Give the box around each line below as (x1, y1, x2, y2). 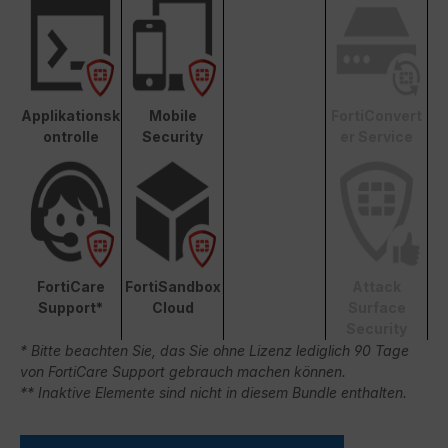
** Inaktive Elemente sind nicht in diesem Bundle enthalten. (20, 383, 407, 401)
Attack (352, 277, 401, 295)
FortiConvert (331, 106, 422, 124)
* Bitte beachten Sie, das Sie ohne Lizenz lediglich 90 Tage (20, 341, 409, 359)
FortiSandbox (124, 277, 221, 295)
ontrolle (42, 127, 99, 145)
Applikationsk (21, 106, 120, 124)
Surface (347, 298, 406, 316)
